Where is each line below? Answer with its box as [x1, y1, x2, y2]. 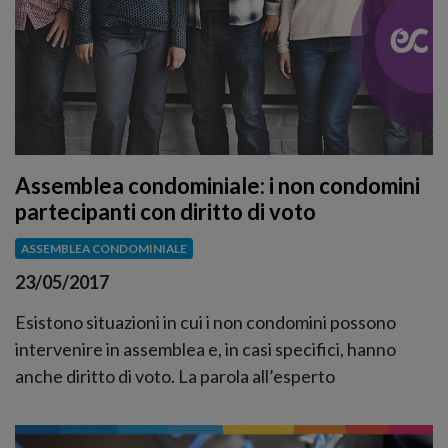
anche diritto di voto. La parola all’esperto [15, 364, 335, 387]
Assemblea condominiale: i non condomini [15, 172, 420, 200]
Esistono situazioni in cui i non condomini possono [15, 310, 396, 333]
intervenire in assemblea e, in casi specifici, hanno [15, 337, 396, 360]
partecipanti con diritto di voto [15, 198, 316, 226]
